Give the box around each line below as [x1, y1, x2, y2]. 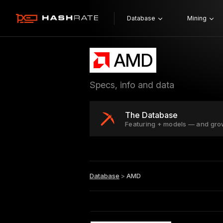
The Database [125, 110, 178, 120]
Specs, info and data [90, 80, 174, 90]
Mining [187, 14, 207, 22]
